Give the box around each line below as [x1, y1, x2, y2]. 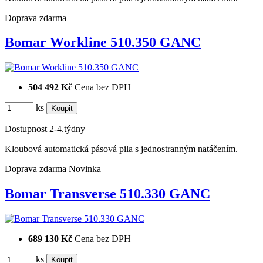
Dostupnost [5, 124, 47, 134]
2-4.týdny [49, 124, 85, 134]
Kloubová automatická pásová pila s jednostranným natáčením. [5, 144, 238, 154]
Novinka [69, 164, 101, 174]
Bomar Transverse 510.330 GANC [5, 186, 210, 202]
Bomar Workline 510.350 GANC [5, 35, 201, 50]
